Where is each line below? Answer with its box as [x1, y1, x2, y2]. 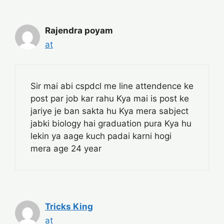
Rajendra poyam [45, 25, 113, 35]
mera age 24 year [30, 143, 101, 154]
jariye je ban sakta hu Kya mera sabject [30, 106, 188, 116]
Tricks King [45, 201, 93, 212]
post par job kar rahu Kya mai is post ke [30, 93, 189, 104]
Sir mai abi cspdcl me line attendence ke [30, 81, 193, 91]
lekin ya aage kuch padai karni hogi [30, 131, 171, 141]
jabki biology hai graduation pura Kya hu [30, 118, 191, 129]
